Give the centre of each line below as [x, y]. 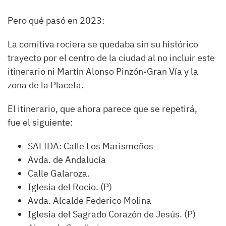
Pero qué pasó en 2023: [57, 21]
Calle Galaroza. [59, 174]
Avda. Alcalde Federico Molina [90, 201]
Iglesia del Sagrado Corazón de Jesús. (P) [112, 214]
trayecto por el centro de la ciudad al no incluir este [111, 58]
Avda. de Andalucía [67, 160]
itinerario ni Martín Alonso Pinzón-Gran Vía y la [103, 72]
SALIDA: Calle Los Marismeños [91, 146]
